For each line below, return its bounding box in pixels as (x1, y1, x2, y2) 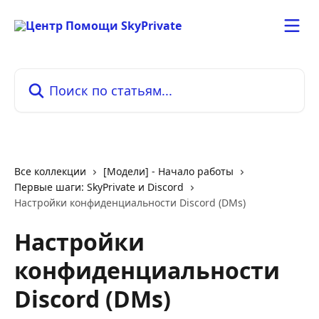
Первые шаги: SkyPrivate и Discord (14, 180, 184, 194)
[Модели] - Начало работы (103, 164, 234, 178)
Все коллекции (14, 164, 86, 178)
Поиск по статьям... (14, 68, 122, 84)
